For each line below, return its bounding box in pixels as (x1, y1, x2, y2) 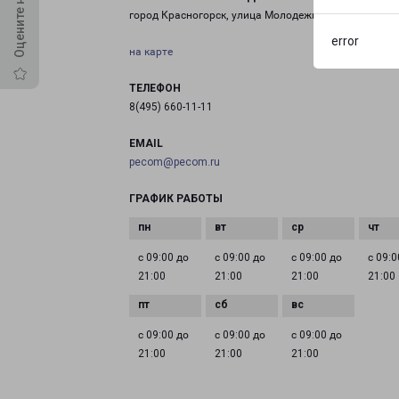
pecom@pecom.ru (129, 156, 220, 168)
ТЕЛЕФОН (129, 82, 181, 94)
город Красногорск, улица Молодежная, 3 (129, 9, 342, 21)
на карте (129, 45, 173, 58)
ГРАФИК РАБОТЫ (129, 192, 223, 205)
